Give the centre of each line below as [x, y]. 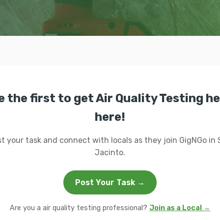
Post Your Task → [110, 182]
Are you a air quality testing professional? [80, 208]
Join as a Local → [180, 208]
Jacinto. [110, 152]
